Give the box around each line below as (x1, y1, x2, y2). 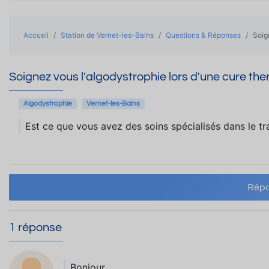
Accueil (23, 31, 49, 40)
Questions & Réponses (166, 31, 241, 40)
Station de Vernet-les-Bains (61, 31, 154, 40)
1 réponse (9, 222, 62, 234)
